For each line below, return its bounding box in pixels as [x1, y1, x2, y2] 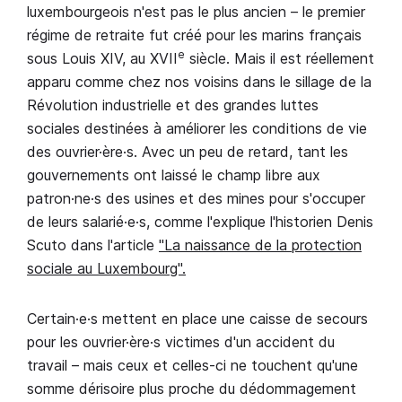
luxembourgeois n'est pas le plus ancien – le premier [27, 3, 365, 21]
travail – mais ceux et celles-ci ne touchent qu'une [27, 356, 358, 374]
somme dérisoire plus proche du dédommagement [27, 380, 356, 398]
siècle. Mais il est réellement [185, 49, 374, 67]
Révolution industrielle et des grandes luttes [27, 96, 319, 114]
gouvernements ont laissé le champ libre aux [27, 166, 320, 184]
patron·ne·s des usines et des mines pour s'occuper [27, 189, 365, 207]
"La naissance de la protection [159, 236, 362, 254]
